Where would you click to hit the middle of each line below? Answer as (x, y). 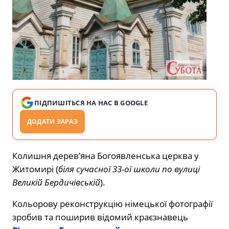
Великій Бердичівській (56, 182)
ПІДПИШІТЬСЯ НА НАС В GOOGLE (91, 102)
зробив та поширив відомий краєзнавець (100, 217)
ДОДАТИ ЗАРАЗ (52, 121)
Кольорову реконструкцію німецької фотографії (112, 203)
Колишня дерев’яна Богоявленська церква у (106, 155)
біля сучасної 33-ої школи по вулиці (129, 169)
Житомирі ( (35, 169)
